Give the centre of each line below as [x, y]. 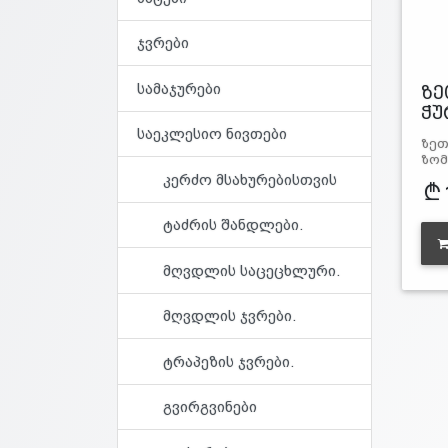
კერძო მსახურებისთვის [250, 179]
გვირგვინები [210, 407]
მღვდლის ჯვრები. [229, 316]
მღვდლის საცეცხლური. [251, 270]
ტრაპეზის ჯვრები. [228, 361]
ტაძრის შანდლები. [233, 225]
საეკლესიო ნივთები [211, 134]
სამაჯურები [178, 88]
